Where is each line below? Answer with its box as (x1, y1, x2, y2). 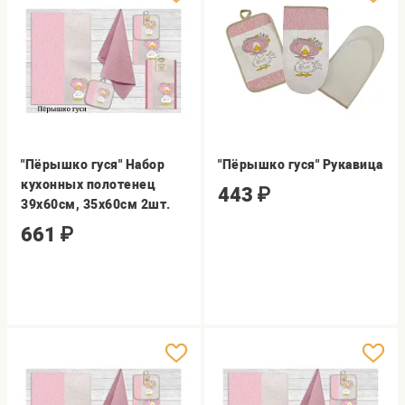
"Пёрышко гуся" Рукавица (218, 157, 383, 172)
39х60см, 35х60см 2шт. (21, 197, 171, 212)
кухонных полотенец (21, 177, 156, 192)
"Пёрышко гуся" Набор (21, 157, 165, 172)
